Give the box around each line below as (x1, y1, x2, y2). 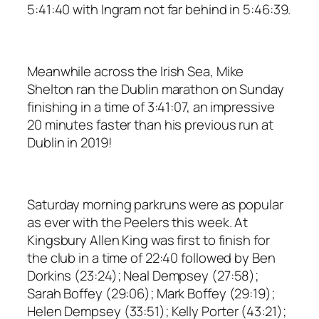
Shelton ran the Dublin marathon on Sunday (27, 80, 284, 99)
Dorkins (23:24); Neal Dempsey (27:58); (27, 266, 259, 286)
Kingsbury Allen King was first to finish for (27, 231, 270, 250)
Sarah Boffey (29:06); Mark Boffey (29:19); (27, 284, 275, 303)
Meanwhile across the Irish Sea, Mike (27, 62, 244, 81)
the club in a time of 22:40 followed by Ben (27, 249, 276, 268)
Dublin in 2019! (27, 133, 113, 152)
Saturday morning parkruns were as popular (27, 195, 283, 214)
